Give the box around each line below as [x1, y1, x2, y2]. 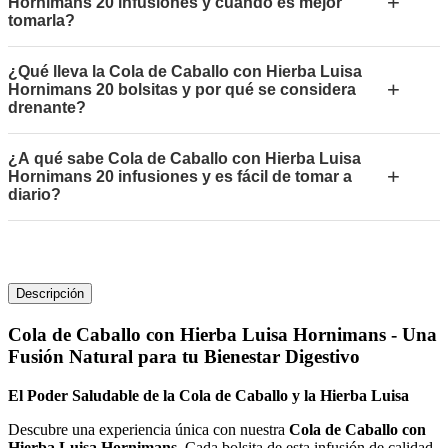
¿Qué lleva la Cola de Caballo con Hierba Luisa [8, 63, 362, 81]
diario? [8, 186, 61, 204]
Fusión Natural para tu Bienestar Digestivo [8, 346, 360, 368]
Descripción [16, 286, 84, 302]
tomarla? [8, 12, 75, 30]
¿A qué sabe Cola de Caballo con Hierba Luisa [8, 150, 361, 168]
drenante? [8, 99, 86, 117]
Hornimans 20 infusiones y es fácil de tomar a [8, 168, 352, 186]
